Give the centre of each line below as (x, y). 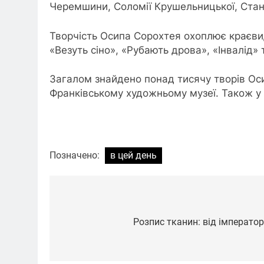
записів (86, 225)
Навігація (92, 204)
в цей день (133, 156)
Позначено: (76, 156)
